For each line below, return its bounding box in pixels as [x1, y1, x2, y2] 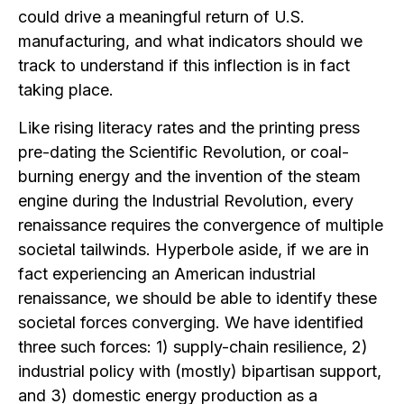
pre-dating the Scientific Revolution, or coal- [18, 142, 349, 161]
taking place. [18, 80, 114, 99]
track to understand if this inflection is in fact [18, 56, 350, 75]
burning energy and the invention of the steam [18, 167, 361, 186]
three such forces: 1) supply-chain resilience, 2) [18, 337, 368, 356]
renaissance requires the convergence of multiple [18, 216, 383, 234]
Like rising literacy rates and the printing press [18, 118, 360, 137]
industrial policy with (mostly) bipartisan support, [18, 362, 381, 381]
